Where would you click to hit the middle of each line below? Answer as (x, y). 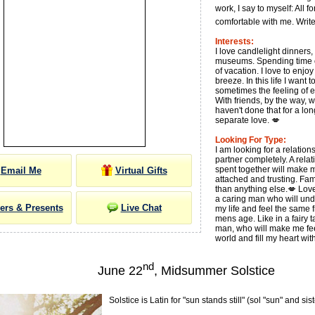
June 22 (120, 271)
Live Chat (141, 208)
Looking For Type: (251, 140)
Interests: (234, 41)
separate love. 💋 (247, 120)
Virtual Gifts (141, 171)
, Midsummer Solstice (214, 271)
